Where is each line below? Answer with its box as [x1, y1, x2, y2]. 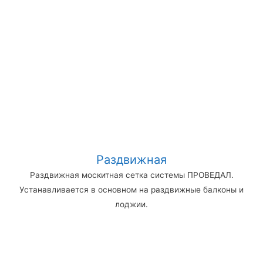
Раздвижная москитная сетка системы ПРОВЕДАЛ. [29, 170, 234, 180]
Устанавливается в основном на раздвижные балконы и [19, 184, 244, 194]
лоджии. [115, 199, 148, 209]
